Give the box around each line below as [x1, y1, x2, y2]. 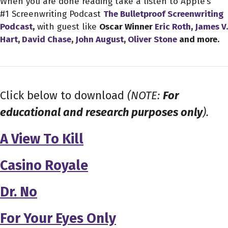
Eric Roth [155, 21, 191, 33]
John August [75, 34, 124, 45]
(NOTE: [127, 89, 163, 103]
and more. [177, 34, 219, 45]
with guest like [35, 21, 99, 33]
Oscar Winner [99, 21, 155, 33]
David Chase [22, 34, 71, 45]
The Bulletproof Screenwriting [103, 9, 223, 20]
